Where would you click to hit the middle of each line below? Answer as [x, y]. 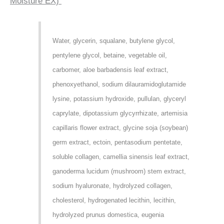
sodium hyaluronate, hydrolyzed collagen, [112, 186]
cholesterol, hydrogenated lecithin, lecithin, [114, 200]
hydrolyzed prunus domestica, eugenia [108, 215]
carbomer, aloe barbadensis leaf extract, [110, 70]
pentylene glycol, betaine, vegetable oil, [109, 55]
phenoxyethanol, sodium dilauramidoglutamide [119, 84]
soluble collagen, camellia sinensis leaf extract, [121, 157]
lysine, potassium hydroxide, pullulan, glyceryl [119, 99]
